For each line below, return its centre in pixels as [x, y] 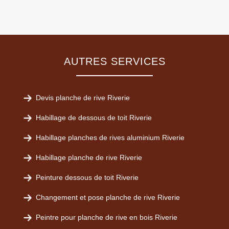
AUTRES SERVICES [114, 61]
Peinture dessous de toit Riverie [87, 177]
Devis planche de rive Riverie [83, 98]
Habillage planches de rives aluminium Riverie [110, 138]
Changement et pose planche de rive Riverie [108, 197]
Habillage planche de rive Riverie [89, 157]
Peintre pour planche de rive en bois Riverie [107, 217]
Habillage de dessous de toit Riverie [94, 118]
